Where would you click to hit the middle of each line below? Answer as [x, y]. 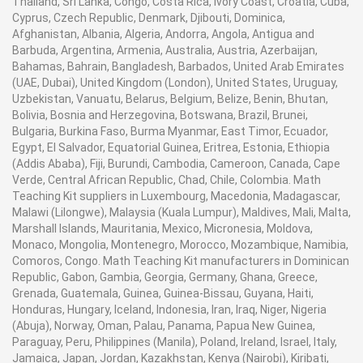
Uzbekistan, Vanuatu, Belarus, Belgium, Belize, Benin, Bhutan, [170, 99]
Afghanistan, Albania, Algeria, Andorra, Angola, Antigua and [163, 34]
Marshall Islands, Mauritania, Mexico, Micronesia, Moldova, [162, 228]
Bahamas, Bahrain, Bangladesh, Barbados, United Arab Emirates [178, 66]
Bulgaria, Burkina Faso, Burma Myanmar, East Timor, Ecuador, [170, 131]
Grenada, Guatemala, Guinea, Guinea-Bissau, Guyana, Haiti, [163, 293]
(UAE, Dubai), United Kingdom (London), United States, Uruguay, [175, 83]
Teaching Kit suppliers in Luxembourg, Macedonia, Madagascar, [176, 196]
